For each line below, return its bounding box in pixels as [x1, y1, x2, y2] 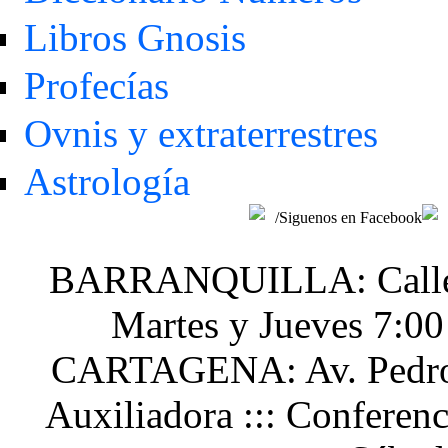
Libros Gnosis [23, 15, 246, 59]
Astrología [23, 160, 190, 204]
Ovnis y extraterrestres [23, 112, 378, 156]
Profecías [23, 64, 169, 108]
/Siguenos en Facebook [274, 209, 422, 227]
